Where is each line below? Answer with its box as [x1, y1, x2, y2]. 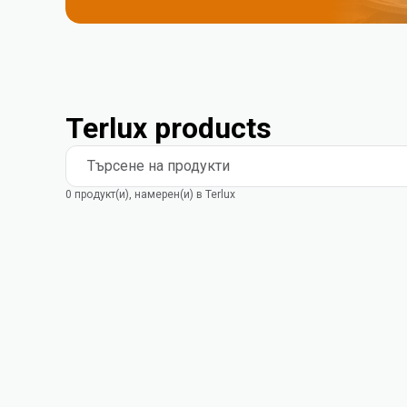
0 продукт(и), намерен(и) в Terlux [65, 188, 235, 201]
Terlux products [65, 111, 272, 145]
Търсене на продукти [87, 157, 230, 174]
